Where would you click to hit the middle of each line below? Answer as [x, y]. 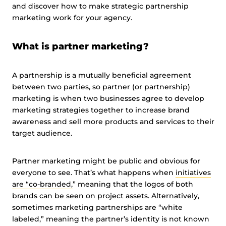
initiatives [193, 173]
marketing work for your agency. [73, 18]
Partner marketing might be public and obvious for [106, 161]
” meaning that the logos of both [133, 184]
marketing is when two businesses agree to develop [108, 98]
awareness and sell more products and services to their [113, 122]
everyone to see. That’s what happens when [94, 173]
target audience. [43, 133]
